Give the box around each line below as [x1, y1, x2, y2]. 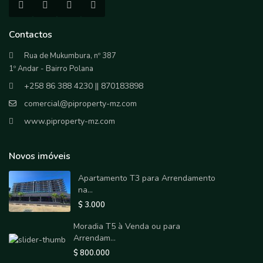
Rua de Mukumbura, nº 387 [24, 50, 117, 62]
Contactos [9, 28, 53, 42]
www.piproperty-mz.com [24, 116, 116, 127]
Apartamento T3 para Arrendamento [78, 172, 216, 184]
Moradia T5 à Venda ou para [73, 221, 181, 232]
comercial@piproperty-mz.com [24, 98, 137, 110]
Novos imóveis [9, 150, 71, 163]
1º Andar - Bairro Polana [9, 63, 94, 75]
